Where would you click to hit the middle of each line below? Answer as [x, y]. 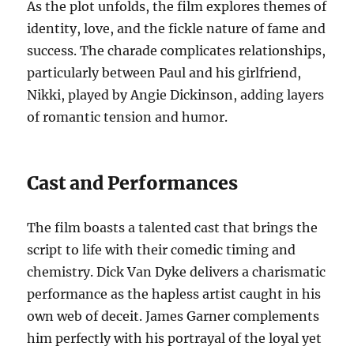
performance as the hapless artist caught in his [174, 294]
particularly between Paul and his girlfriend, [164, 72]
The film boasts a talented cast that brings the [173, 227]
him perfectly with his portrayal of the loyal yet [175, 338]
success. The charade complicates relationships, [177, 50]
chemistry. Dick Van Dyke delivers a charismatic [177, 271]
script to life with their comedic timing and [162, 249]
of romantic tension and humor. [128, 117]
